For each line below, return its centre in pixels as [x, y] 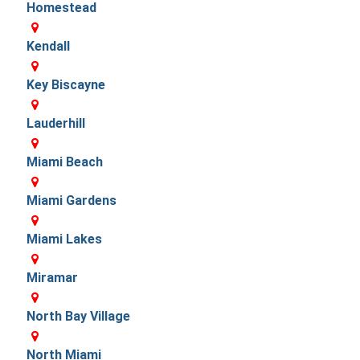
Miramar [52, 277]
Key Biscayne [66, 84]
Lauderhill [56, 123]
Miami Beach [65, 162]
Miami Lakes [64, 239]
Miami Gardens [72, 200]
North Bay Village [78, 316]
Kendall [48, 46]
